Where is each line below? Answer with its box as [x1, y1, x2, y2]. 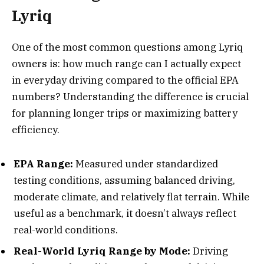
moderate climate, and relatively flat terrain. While [14, 190, 249, 204]
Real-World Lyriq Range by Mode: [14, 244, 190, 258]
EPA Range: [14, 157, 73, 171]
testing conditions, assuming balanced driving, [14, 174, 235, 187]
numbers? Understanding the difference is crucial [12, 90, 249, 103]
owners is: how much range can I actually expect [12, 57, 241, 70]
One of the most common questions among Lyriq [12, 40, 243, 54]
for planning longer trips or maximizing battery [12, 106, 237, 120]
